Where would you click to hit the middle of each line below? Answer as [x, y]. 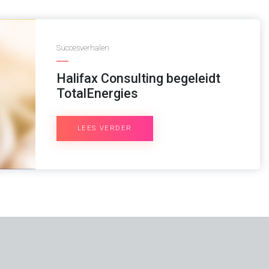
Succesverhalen [83, 48]
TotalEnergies [97, 94]
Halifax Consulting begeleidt [138, 79]
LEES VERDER [105, 128]
